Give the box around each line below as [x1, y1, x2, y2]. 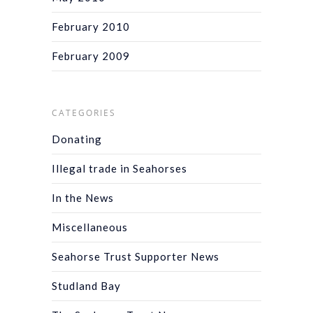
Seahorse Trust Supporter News [52, 249, 219, 263]
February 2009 [52, 49, 130, 62]
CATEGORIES [52, 106, 116, 119]
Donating [52, 132, 102, 145]
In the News [52, 191, 114, 204]
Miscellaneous [52, 220, 128, 233]
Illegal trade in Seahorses [52, 161, 187, 175]
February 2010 [52, 20, 130, 33]
